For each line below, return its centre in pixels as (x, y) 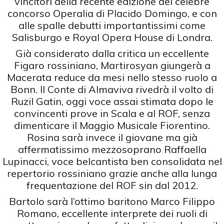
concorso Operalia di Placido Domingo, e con (112, 13)
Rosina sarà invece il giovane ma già (112, 137)
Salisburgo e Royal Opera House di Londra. (112, 37)
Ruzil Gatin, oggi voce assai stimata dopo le (112, 101)
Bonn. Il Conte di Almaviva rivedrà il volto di (112, 89)
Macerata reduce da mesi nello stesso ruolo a (112, 77)
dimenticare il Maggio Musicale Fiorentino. (112, 125)
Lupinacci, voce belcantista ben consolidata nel (112, 161)
